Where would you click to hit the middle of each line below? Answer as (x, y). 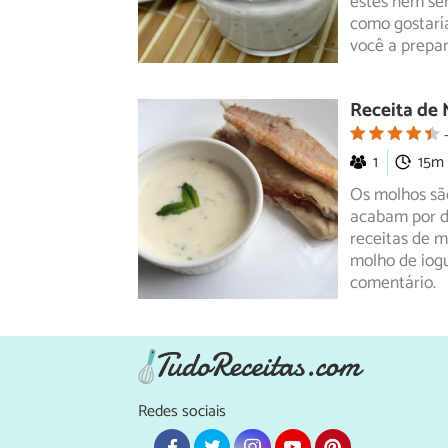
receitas (379, 240)
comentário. (393, 284)
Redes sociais (182, 411)
